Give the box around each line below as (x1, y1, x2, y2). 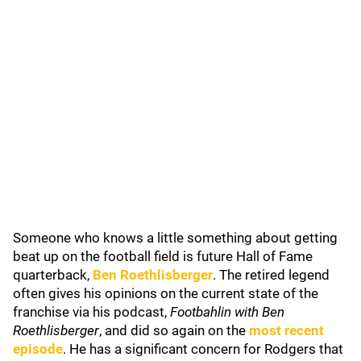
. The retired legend (213, 267, 330, 283)
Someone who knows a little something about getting (13, 230, 338, 246)
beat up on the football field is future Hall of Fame (13, 248, 313, 264)
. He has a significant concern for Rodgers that (63, 341, 343, 357)
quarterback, (13, 267, 93, 283)
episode (13, 341, 63, 357)
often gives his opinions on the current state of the (13, 285, 318, 301)
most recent (249, 322, 324, 338)
